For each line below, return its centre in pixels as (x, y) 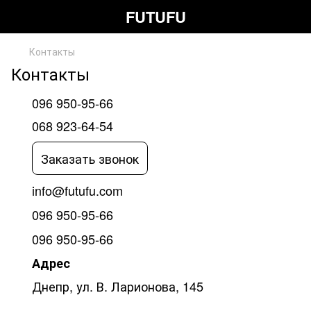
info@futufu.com (77, 190)
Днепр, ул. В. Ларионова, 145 (118, 286)
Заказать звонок (90, 158)
